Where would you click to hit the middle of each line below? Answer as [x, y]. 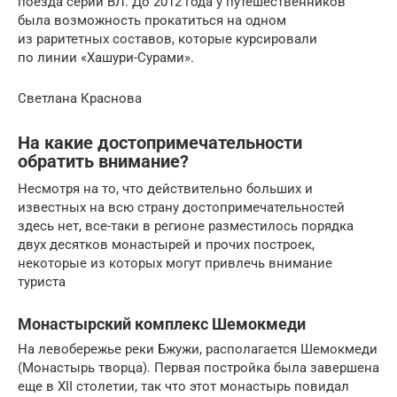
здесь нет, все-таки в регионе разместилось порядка [186, 226]
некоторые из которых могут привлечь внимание [175, 263]
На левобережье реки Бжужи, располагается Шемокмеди [198, 349]
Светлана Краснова [80, 98]
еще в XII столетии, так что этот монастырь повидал [183, 386]
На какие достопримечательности [160, 143]
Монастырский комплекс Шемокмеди [162, 323]
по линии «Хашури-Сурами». [106, 57]
